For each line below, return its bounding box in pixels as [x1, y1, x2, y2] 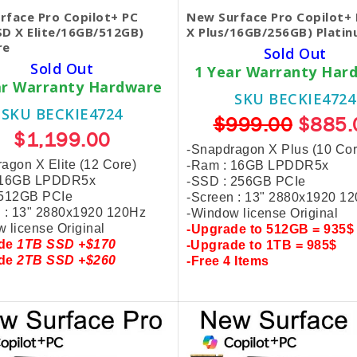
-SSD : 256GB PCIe [186, 175, 306, 188]
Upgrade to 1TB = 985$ [190, 238, 337, 252]
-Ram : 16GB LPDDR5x [186, 159, 329, 172]
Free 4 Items [190, 254, 269, 268]
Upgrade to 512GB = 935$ [190, 222, 354, 236]
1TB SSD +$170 [17, 237, 116, 251]
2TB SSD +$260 [17, 253, 116, 267]
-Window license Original [186, 206, 342, 220]
